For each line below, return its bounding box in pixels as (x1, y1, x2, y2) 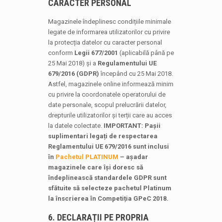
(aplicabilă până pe (117, 49, 174, 56)
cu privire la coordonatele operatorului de (48, 91, 166, 98)
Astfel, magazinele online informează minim (48, 80, 173, 88)
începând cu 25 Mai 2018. (99, 70, 173, 77)
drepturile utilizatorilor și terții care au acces (48, 111, 172, 119)
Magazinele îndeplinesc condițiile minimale (48, 18, 171, 25)
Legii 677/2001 (74, 49, 118, 56)
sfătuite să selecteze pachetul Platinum (48, 184, 171, 192)
